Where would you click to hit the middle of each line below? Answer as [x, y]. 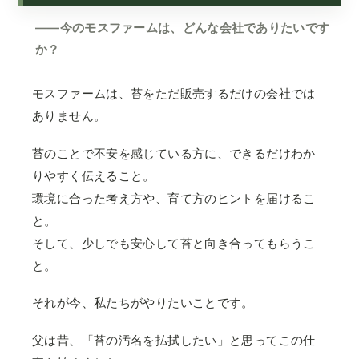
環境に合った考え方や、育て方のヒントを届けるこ [174, 198]
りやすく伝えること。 [94, 175]
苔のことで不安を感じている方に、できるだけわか [174, 153]
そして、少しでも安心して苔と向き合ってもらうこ [174, 243]
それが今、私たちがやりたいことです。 [143, 303]
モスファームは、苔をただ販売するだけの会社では [174, 93]
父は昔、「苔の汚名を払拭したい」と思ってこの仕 [174, 341]
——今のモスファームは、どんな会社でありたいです [183, 27]
